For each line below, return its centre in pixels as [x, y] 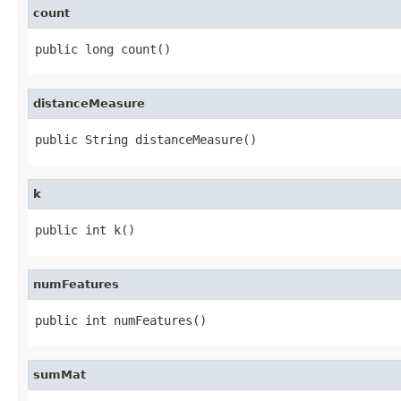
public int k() [85, 230]
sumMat [60, 374]
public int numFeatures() [121, 320]
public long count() [103, 49]
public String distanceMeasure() [146, 139]
